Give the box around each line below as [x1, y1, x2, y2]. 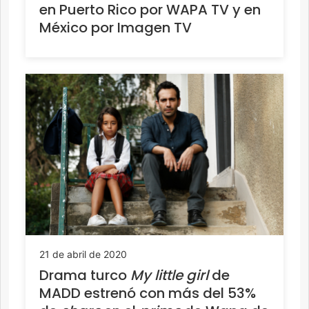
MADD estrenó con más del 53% [39, 283, 256, 303]
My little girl [130, 266, 208, 286]
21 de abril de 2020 [39, 248, 127, 261]
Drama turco [39, 266, 130, 286]
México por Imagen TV [39, 17, 192, 37]
